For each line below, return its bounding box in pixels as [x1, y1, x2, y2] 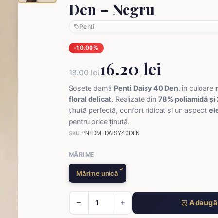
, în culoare [178, 83, 215, 92]
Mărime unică [76, 169, 118, 177]
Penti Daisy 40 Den [114, 83, 178, 92]
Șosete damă [69, 83, 114, 92]
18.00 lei [69, 67, 99, 77]
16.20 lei [99, 57, 161, 79]
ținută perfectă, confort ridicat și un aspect [69, 106, 209, 114]
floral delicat [69, 94, 111, 103]
